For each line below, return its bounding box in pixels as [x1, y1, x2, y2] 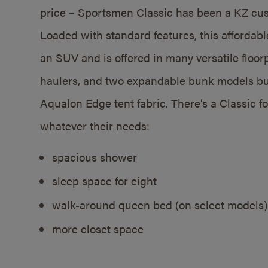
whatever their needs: [40, 117, 150, 135]
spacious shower [52, 148, 138, 165]
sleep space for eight [52, 172, 157, 189]
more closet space [52, 220, 144, 237]
